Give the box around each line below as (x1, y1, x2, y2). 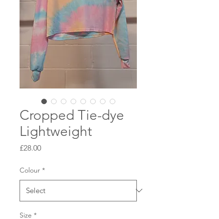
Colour (20, 165, 40, 175)
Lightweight (20, 123, 92, 139)
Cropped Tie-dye (20, 107, 124, 123)
